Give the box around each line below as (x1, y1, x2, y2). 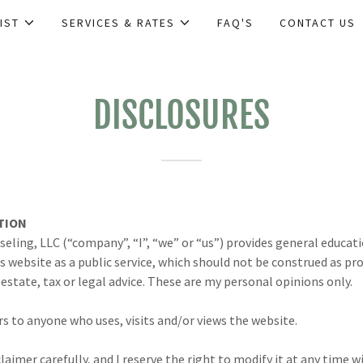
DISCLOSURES (93, 93, 270, 138)
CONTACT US (280, 15, 357, 30)
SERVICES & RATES (61, 15, 175, 30)
